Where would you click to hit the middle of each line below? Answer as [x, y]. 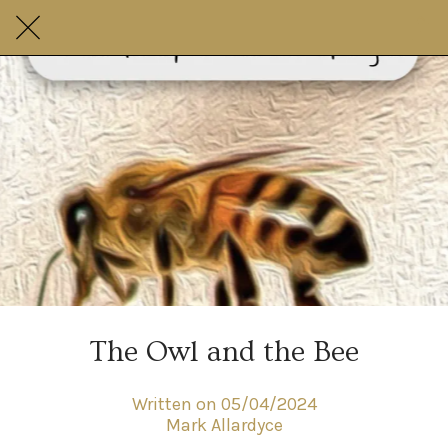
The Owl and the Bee [224, 352]
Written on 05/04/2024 [224, 403]
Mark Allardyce [224, 424]
